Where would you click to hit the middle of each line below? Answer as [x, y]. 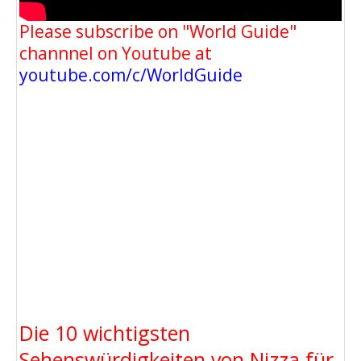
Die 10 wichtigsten [105, 333]
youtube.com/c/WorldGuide [131, 75]
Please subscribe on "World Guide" [158, 32]
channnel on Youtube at [116, 54]
